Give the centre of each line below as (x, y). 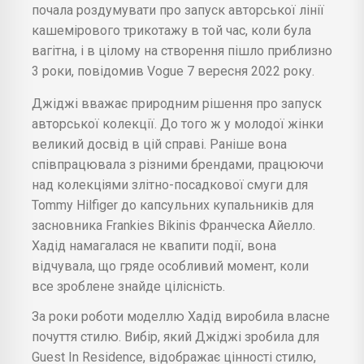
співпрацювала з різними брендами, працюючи (178, 164)
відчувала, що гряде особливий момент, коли (170, 266)
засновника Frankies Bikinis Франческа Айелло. (173, 225)
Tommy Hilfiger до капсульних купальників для (173, 205)
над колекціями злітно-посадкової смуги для (170, 184)
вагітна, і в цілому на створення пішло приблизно (182, 50)
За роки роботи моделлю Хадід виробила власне (181, 316)
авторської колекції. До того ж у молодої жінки (178, 123)
